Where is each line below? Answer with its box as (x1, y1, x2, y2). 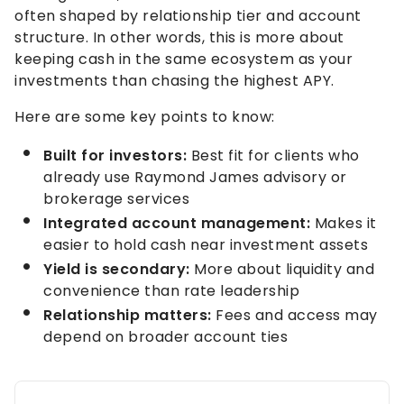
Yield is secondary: (43, 258, 190, 280)
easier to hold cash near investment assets (43, 234, 368, 255)
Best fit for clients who (187, 144, 360, 166)
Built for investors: (43, 144, 187, 166)
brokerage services (43, 188, 189, 209)
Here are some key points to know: (14, 106, 275, 127)
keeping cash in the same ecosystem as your (14, 48, 353, 69)
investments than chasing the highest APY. (14, 69, 335, 91)
